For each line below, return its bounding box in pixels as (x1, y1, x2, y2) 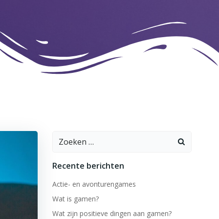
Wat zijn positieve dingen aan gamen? (52, 209, 172, 218)
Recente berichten (52, 160, 124, 171)
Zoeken (52, 131, 80, 142)
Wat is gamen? (52, 194, 99, 203)
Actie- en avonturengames (52, 179, 136, 189)
